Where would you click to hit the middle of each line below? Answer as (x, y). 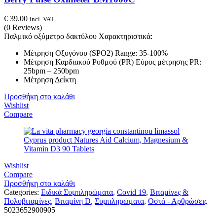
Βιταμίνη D (73, 201)
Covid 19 (131, 192)
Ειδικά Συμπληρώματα (77, 192)
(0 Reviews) (23, 27)
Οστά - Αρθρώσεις (178, 201)
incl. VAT (42, 19)
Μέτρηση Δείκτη (50, 79)
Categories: (22, 192)
